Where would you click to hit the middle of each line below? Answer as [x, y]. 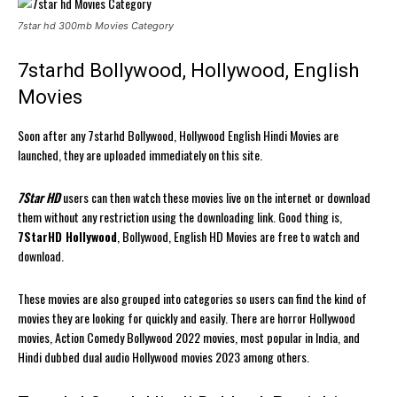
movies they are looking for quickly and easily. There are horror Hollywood [187, 317]
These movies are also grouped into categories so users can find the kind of [192, 298]
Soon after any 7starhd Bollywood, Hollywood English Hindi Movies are [178, 135]
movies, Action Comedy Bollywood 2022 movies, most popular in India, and [189, 337]
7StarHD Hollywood [67, 236]
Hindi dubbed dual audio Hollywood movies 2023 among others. [163, 356]
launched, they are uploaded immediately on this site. [140, 154]
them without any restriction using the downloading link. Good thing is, [180, 216]
